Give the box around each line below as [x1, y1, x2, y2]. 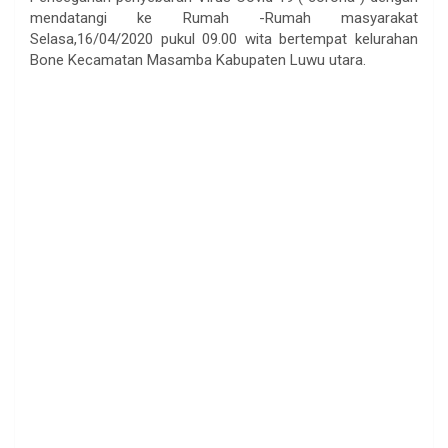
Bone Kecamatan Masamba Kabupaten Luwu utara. [30, 51, 366, 70]
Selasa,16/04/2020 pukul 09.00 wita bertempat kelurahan [30, 30, 418, 49]
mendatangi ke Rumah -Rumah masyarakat [30, 9, 418, 28]
